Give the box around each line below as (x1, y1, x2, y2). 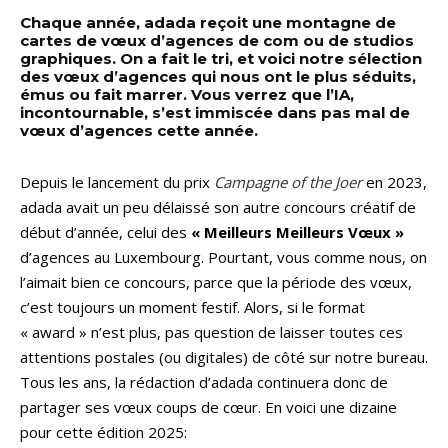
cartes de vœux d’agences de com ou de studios (20, 30, 414, 50)
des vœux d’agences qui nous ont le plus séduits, (20, 66, 416, 86)
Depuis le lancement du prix (20, 171, 214, 192)
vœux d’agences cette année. (20, 120, 258, 140)
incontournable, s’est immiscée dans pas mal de (20, 102, 410, 122)
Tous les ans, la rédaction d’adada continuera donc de (20, 371, 388, 392)
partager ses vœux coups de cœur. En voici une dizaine (20, 396, 397, 417)
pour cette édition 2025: (20, 421, 187, 442)
